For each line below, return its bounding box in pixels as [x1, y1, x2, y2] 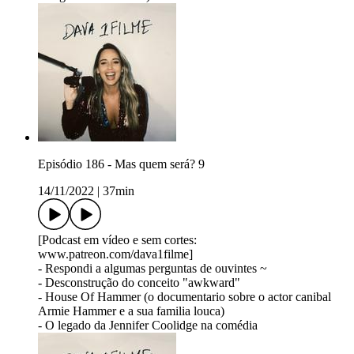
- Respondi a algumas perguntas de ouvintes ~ [38, 261, 267, 275]
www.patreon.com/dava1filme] [38, 247, 193, 261]
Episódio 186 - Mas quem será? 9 [38, 156, 205, 171]
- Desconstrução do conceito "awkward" [38, 275, 240, 289]
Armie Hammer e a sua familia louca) [38, 303, 224, 318]
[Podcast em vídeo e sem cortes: [38, 232, 197, 247]
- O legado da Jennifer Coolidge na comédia [38, 318, 258, 332]
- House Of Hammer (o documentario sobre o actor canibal [38, 289, 331, 303]
